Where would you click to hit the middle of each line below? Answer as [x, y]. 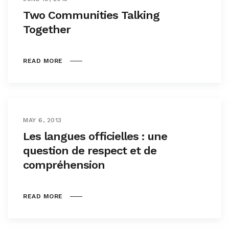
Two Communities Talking [91, 15]
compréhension [64, 165]
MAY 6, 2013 [42, 120]
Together [47, 29]
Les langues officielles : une [95, 136]
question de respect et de [90, 151]
